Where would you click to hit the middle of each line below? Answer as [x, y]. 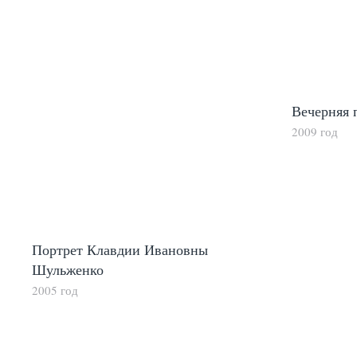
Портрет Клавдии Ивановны [120, 249]
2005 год [55, 290]
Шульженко [68, 269]
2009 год [315, 132]
